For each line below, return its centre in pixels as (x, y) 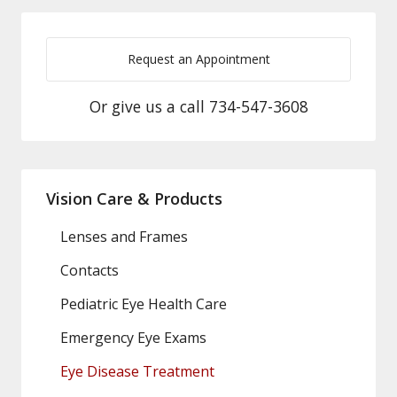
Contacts (90, 271)
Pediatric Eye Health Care (144, 304)
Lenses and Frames (124, 237)
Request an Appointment (198, 59)
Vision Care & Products (134, 199)
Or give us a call (149, 106)
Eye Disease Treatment (137, 372)
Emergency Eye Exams (133, 338)
